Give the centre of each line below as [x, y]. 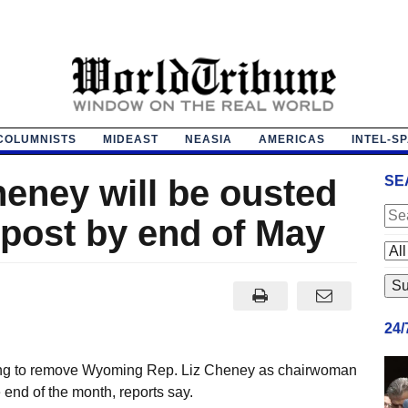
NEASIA [208, 139]
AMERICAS [291, 139]
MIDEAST [130, 139]
